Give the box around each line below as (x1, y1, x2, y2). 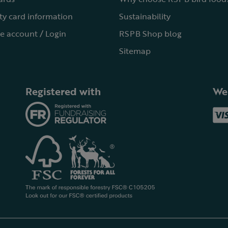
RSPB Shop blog (119, 27, 182, 40)
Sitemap (119, 45, 151, 57)
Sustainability (119, 10, 170, 22)
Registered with (25, 83, 101, 99)
